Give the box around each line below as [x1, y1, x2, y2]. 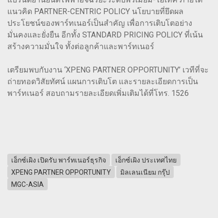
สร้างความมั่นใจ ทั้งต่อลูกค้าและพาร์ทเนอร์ [7, 42, 154, 52]
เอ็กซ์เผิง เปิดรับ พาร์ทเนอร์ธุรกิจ [11, 156, 106, 164]
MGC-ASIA [11, 180, 44, 188]
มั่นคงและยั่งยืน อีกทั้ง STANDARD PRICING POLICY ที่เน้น [7, 30, 203, 40]
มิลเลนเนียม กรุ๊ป [120, 168, 170, 176]
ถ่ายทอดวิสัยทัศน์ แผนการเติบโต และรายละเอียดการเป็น [7, 77, 198, 87]
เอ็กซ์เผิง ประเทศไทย [115, 156, 177, 164]
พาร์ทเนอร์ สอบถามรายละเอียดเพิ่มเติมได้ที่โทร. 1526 [7, 89, 189, 98]
